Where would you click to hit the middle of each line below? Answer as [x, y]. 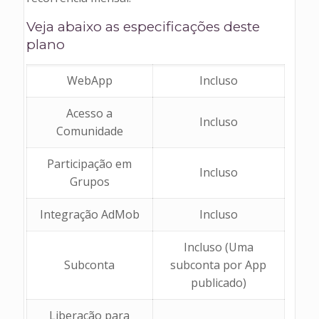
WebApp [89, 80]
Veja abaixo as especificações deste [143, 26]
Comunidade [89, 131]
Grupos [89, 181]
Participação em [90, 163]
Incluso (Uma [218, 247]
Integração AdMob [89, 214]
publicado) [218, 282]
